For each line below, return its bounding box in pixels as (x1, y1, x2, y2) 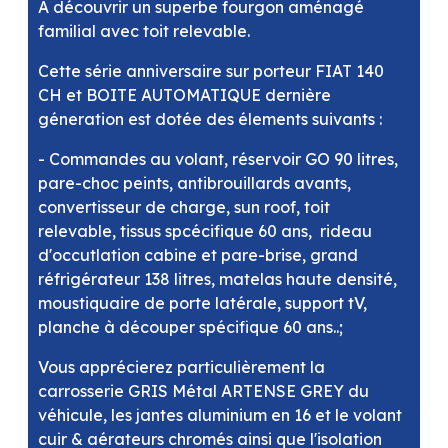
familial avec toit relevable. (38, 20, 250, 41)
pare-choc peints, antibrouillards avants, (38, 172, 351, 193)
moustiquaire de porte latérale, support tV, (38, 292, 367, 313)
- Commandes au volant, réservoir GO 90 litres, (38, 148, 398, 169)
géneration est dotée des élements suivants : (38, 108, 382, 129)
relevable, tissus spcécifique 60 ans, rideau (38, 220, 372, 241)
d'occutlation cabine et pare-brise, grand (38, 244, 358, 265)
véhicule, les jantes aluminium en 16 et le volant (38, 404, 402, 425)
